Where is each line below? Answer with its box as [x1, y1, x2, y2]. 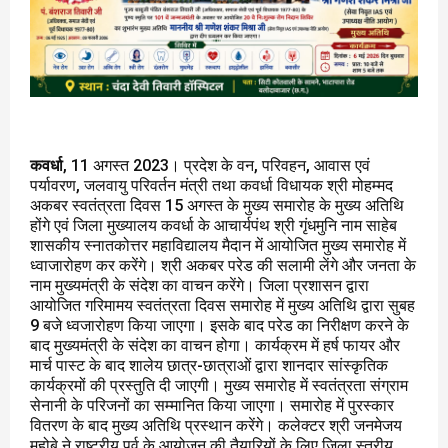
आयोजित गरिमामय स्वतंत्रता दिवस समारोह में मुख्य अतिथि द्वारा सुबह [30, 295, 415, 315]
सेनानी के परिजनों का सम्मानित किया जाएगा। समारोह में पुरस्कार [30, 395, 394, 415]
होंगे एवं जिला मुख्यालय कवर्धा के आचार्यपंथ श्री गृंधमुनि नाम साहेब [30, 215, 397, 235]
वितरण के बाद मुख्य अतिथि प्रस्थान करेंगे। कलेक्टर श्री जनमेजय [30, 415, 402, 435]
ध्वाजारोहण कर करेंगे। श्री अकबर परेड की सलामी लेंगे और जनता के [30, 255, 416, 275]
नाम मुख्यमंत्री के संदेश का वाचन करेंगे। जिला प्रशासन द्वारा [30, 275, 369, 295]
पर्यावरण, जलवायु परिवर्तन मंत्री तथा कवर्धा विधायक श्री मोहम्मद [30, 175, 393, 195]
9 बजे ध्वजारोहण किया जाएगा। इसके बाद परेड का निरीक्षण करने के [30, 315, 409, 335]
